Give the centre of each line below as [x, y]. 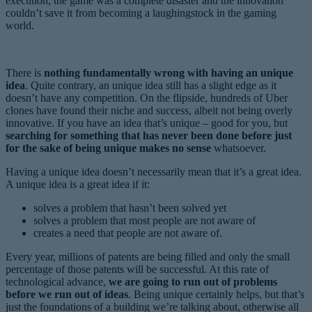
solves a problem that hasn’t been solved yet [130, 208]
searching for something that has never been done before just [149, 135]
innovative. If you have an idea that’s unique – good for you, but [147, 123]
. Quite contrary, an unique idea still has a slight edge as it [151, 85]
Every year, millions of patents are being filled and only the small [148, 256]
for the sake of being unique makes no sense [108, 148]
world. [20, 25]
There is [25, 72]
